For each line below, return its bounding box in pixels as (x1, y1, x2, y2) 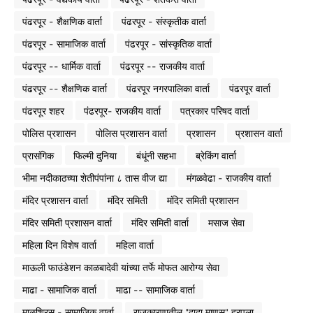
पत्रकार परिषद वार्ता (180, 104, 249, 117)
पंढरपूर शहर (22, 104, 64, 117)
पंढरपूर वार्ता (229, 82, 270, 94)
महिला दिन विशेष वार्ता (22, 238, 96, 251)
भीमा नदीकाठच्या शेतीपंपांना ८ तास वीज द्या (22, 171, 167, 184)
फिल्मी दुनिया (73, 149, 117, 161)
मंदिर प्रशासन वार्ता (22, 194, 88, 206)
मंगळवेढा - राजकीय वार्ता (187, 171, 271, 184)
